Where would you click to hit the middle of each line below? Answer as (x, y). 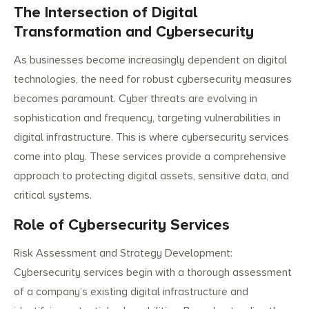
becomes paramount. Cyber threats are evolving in (136, 99)
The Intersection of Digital (106, 13)
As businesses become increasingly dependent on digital (150, 60)
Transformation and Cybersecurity (134, 32)
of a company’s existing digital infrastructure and (131, 292)
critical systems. (53, 196)
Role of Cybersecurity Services (122, 226)
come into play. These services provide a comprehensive (150, 157)
